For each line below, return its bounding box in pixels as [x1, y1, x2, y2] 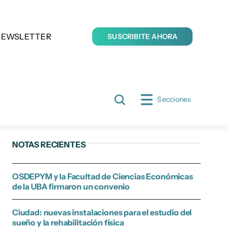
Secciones [157, 94, 192, 104]
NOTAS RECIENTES [12, 139, 86, 150]
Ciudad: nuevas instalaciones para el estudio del [12, 207, 192, 218]
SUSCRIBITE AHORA [107, 32, 178, 42]
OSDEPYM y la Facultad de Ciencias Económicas [12, 171, 193, 182]
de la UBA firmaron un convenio [12, 181, 130, 192]
